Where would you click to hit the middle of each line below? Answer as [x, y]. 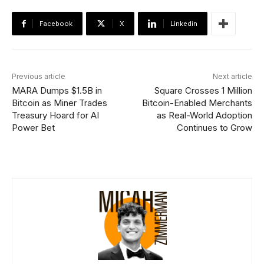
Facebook [56, 24]
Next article [232, 76]
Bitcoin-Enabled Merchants [197, 103]
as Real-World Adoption [204, 115]
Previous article [39, 76]
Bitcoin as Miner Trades [60, 103]
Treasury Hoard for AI [55, 115]
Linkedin [184, 24]
